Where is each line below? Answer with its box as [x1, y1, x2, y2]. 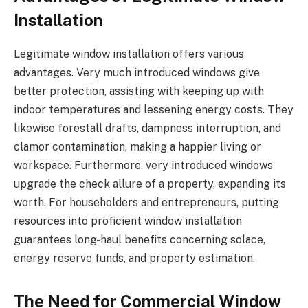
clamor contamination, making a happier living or [14, 140, 261, 154]
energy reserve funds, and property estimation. [14, 252, 255, 265]
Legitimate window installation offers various [14, 47, 244, 61]
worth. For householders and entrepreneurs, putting [14, 196, 279, 210]
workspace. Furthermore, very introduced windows [14, 159, 273, 173]
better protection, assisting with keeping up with [14, 85, 264, 98]
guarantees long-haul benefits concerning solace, [14, 233, 265, 247]
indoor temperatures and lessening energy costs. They [14, 103, 294, 117]
